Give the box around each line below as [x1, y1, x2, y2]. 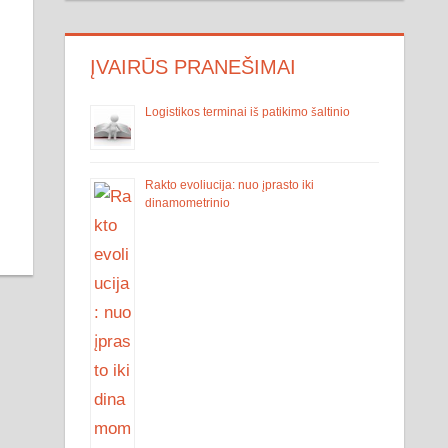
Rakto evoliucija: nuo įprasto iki [145, 177, 315, 192]
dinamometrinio [145, 195, 231, 210]
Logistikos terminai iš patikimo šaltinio [145, 104, 351, 119]
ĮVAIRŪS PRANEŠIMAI [90, 55, 297, 78]
